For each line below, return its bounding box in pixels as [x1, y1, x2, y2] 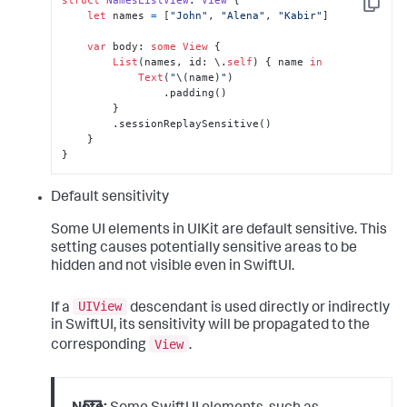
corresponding [51, 338, 149, 353]
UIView [78, 299, 122, 314]
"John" [170, 9, 209, 23]
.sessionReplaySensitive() [62, 117, 114, 131]
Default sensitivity [51, 190, 169, 205]
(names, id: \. [138, 55, 228, 69]
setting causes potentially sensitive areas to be [51, 241, 357, 256]
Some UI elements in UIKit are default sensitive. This [51, 223, 387, 238]
